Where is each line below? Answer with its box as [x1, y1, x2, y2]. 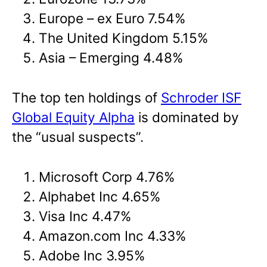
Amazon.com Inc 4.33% [39, 227, 187, 244]
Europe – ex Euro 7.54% [39, 10, 186, 27]
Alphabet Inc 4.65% [39, 188, 161, 204]
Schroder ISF [161, 89, 241, 106]
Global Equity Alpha [12, 109, 135, 126]
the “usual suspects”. [12, 129, 144, 145]
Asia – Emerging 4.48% [39, 49, 184, 66]
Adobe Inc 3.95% [39, 247, 145, 263]
